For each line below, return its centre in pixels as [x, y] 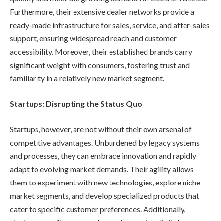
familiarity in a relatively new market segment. [87, 78]
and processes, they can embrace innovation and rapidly [103, 155]
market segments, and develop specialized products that [105, 195]
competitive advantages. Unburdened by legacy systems [105, 142]
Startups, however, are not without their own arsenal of [101, 129]
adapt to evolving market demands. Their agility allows [102, 169]
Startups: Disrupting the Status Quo [76, 104]
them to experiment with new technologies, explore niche [105, 182]
